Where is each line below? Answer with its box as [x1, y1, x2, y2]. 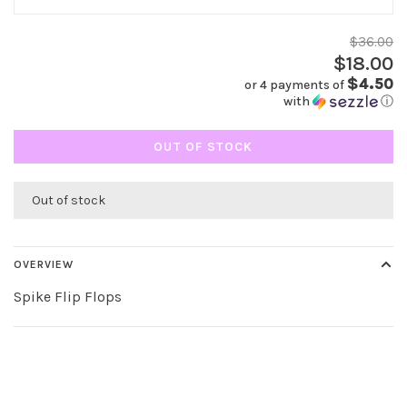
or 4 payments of [244, 77, 347, 94]
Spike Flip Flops [14, 288, 122, 306]
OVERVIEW [14, 258, 74, 272]
